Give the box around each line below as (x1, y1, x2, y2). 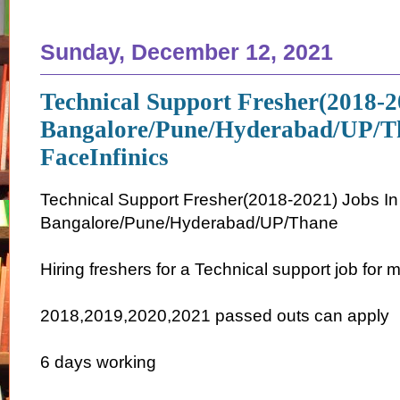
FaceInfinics (40, 143, 169, 171)
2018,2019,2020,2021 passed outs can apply (40, 306, 389, 326)
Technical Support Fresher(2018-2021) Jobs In (40, 190, 398, 210)
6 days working (40, 353, 156, 372)
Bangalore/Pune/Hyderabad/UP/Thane (40, 213, 338, 233)
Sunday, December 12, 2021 (40, 38, 333, 64)
